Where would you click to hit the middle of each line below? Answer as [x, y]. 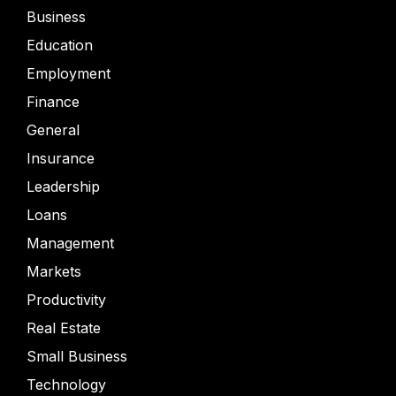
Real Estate [64, 328]
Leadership [63, 187]
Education [60, 45]
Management [70, 243]
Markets [54, 271]
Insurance [61, 158]
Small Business [77, 356]
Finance [53, 102]
